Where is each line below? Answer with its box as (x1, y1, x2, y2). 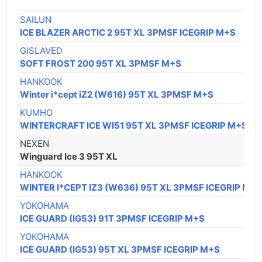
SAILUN (20, 14, 52, 26)
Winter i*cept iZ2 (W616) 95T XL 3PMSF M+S (20, 89, 214, 101)
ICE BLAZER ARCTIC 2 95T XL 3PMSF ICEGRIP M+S (20, 27, 236, 39)
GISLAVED (20, 45, 63, 57)
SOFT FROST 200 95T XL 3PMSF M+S (20, 58, 182, 70)
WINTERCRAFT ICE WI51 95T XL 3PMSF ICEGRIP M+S (20, 120, 248, 132)
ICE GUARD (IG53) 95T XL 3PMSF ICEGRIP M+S (20, 244, 220, 256)
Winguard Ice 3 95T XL (20, 151, 118, 163)
